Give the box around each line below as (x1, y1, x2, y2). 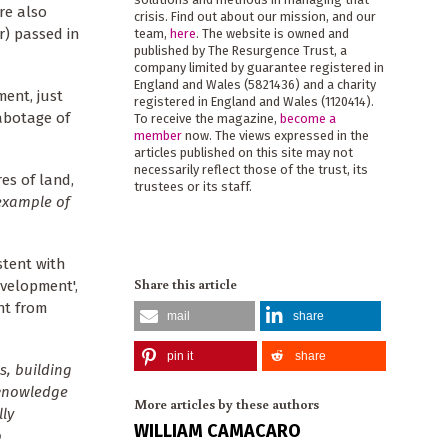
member (133, 128, 182, 144)
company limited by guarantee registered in (133, 60, 384, 76)
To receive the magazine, (133, 111, 280, 127)
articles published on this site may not (133, 145, 353, 161)
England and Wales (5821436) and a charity (133, 77, 376, 93)
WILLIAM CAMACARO (133, 419, 301, 442)
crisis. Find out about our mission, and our (133, 9, 376, 25)
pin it (166, 348, 193, 363)
